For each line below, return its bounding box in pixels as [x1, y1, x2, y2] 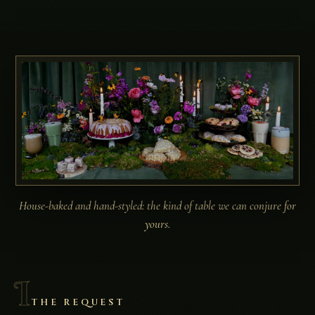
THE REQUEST [31, 296, 125, 309]
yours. [145, 216, 170, 231]
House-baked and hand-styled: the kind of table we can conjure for [19, 198, 296, 213]
